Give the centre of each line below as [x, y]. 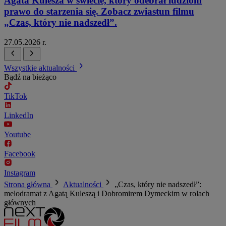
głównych [20, 202]
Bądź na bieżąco [30, 77]
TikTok [16, 96]
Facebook [20, 153]
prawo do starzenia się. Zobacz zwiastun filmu [99, 12]
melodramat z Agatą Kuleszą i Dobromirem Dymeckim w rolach [107, 193]
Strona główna [28, 184]
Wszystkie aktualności [40, 68]
